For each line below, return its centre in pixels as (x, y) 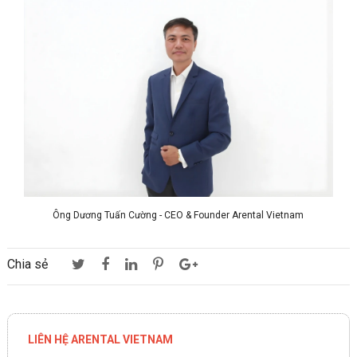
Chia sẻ (27, 265)
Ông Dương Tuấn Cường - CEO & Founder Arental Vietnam (178, 216)
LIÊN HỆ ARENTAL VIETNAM (100, 340)
